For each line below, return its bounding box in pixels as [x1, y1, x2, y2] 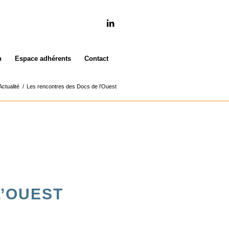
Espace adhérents [14, 55, 71, 62]
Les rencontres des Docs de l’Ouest [27, 83, 117, 89]
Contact [84, 55, 108, 62]
